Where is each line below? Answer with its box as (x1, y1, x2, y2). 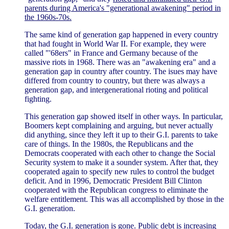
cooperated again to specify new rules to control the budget (25, 167, 214, 176)
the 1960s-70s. (25, 12, 72, 21)
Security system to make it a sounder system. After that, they (25, 157, 218, 167)
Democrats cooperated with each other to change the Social (25, 148, 215, 157)
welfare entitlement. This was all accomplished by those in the (25, 194, 224, 203)
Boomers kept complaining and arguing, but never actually (25, 121, 213, 130)
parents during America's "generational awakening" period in (25, 3, 221, 12)
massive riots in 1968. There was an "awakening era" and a (25, 57, 216, 66)
